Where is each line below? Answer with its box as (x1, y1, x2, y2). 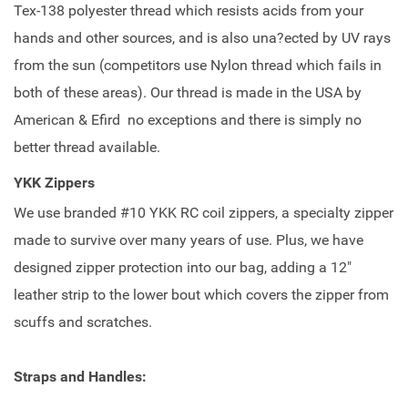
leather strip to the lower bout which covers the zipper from (14, 286, 389, 303)
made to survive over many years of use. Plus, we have (14, 231, 363, 249)
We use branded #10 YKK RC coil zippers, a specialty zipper (14, 204, 393, 221)
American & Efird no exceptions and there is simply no (14, 111, 362, 128)
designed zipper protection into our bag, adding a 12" (14, 259, 352, 276)
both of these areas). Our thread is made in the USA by (14, 84, 362, 101)
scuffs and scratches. (14, 313, 152, 331)
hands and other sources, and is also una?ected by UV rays (14, 29, 391, 46)
